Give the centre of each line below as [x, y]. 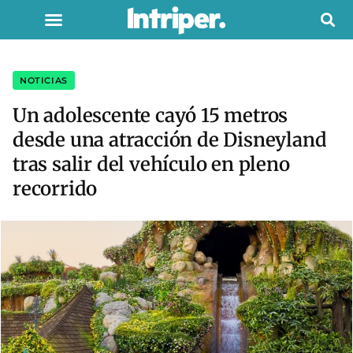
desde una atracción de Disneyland [170, 140]
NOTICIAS [44, 80]
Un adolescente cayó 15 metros [150, 115]
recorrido [55, 189]
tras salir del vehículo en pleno [151, 164]
